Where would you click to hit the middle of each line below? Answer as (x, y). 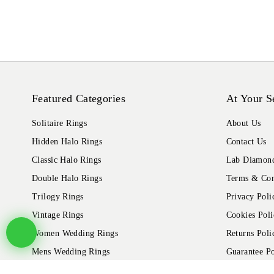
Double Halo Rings (67, 179)
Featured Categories (79, 99)
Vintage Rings (58, 215)
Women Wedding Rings (75, 234)
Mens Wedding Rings (71, 252)
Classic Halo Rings (67, 160)
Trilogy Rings (58, 197)
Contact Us (246, 142)
